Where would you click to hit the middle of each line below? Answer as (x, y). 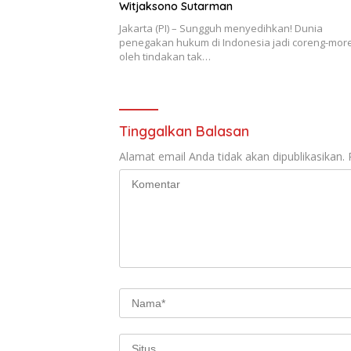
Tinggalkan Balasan (184, 131)
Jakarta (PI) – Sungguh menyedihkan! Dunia (221, 28)
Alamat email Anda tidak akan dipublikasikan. (232, 156)
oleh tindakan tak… (165, 56)
